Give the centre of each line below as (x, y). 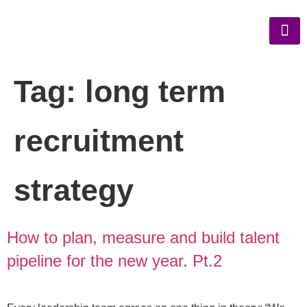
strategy (74, 190)
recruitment (99, 141)
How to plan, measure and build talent (143, 237)
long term (155, 91)
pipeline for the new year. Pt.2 (114, 261)
